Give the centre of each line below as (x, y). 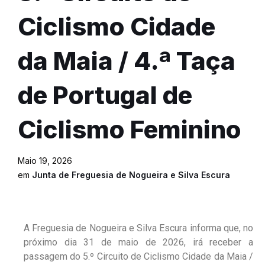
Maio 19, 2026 (45, 161)
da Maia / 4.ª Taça (127, 61)
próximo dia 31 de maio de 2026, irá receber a (138, 243)
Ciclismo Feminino (130, 130)
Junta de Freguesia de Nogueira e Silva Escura (131, 175)
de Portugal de (105, 95)
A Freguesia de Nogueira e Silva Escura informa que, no (138, 228)
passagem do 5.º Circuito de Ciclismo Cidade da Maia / (138, 257)
